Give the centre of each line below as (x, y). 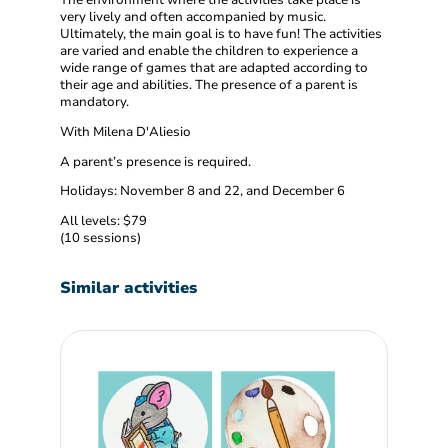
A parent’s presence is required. (155, 161)
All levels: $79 (103, 221)
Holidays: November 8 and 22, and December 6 (202, 191)
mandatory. (94, 101)
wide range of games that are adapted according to (214, 67)
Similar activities (128, 288)
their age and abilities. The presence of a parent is (209, 84)
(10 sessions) (100, 238)
